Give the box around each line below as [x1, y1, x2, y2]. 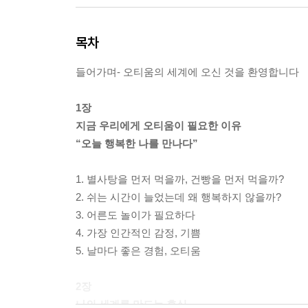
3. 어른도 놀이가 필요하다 [76, 208, 195, 221]
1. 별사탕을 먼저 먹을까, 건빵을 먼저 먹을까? [76, 173, 284, 185]
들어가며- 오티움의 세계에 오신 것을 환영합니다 [76, 65, 299, 78]
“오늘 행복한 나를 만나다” [76, 137, 198, 149]
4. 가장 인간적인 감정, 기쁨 [76, 226, 201, 239]
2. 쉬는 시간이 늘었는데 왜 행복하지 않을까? [76, 190, 281, 203]
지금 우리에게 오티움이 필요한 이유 [76, 119, 241, 131]
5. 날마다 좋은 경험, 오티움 [76, 244, 201, 256]
